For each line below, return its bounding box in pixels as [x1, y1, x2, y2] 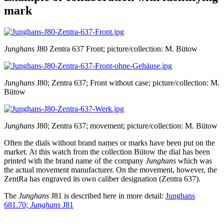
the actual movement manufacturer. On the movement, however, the [4, 165, 217, 174]
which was [176, 156, 212, 165]
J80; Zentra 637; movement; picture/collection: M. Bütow [34, 121, 217, 130]
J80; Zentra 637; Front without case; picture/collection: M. [34, 78, 219, 87]
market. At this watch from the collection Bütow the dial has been [4, 147, 210, 156]
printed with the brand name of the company [4, 156, 145, 165]
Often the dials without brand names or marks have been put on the [4, 138, 215, 147]
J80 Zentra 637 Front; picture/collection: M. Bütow [34, 44, 197, 53]
